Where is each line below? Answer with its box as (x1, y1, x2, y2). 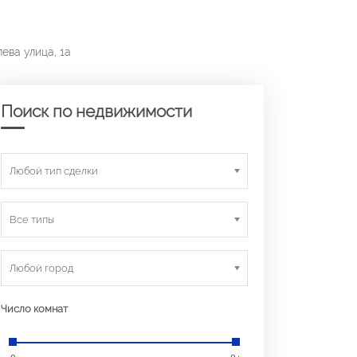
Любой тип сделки (10, 165, 98, 177)
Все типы (10, 214, 54, 226)
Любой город (10, 262, 73, 274)
